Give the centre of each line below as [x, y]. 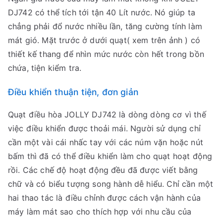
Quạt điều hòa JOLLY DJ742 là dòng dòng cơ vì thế [107, 115]
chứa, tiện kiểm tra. [45, 68]
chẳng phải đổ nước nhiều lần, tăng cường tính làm [105, 27]
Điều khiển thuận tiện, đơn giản [73, 92]
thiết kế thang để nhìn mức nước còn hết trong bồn [106, 54]
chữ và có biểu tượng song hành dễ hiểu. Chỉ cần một [111, 184]
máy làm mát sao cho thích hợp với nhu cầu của [100, 212]
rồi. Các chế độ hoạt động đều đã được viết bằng [103, 170]
